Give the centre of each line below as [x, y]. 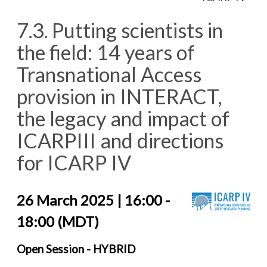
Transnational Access [109, 74]
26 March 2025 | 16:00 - [93, 200]
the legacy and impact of [123, 118]
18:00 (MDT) [58, 222]
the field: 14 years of [106, 52]
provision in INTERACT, [119, 96]
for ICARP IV [74, 162]
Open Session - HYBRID [76, 249]
